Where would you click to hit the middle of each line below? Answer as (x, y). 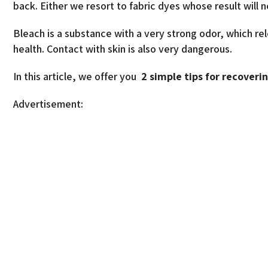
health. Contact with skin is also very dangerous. (123, 49)
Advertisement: (48, 104)
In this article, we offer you (77, 76)
